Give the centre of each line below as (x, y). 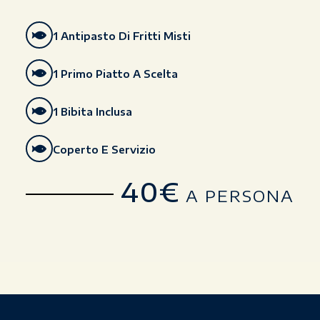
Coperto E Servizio (104, 149)
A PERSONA (237, 196)
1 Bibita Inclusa (92, 111)
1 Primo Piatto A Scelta (115, 74)
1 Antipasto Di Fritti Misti (121, 36)
